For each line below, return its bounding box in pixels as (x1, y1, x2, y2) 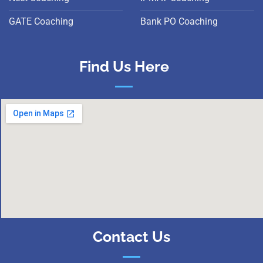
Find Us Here (79, 58, 169, 75)
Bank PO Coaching (140, 15, 218, 27)
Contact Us (93, 228, 170, 245)
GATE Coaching (9, 15, 73, 27)
